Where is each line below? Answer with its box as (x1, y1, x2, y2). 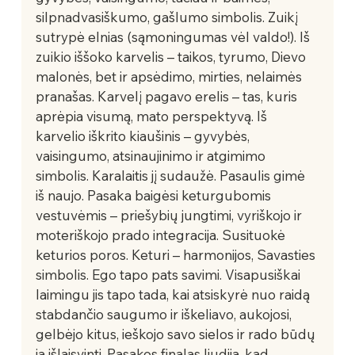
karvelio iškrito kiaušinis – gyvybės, (35, 127, 253, 144)
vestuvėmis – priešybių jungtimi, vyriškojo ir (35, 206, 305, 223)
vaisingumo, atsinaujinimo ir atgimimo (35, 147, 269, 164)
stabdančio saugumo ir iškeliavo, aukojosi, (35, 305, 295, 323)
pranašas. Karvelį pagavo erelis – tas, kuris (35, 87, 300, 105)
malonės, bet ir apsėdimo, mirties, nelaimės (35, 67, 305, 85)
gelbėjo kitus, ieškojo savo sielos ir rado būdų (35, 325, 319, 342)
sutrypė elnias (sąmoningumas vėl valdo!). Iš (35, 28, 313, 45)
